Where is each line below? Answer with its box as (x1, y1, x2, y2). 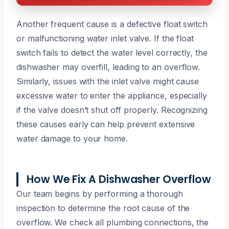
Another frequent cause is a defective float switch (16, 18, 208, 29)
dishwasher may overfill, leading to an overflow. (16, 61, 200, 72)
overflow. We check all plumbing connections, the (16, 217, 209, 227)
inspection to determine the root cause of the (16, 202, 190, 213)
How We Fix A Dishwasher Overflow (27, 171, 211, 187)
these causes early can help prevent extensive (16, 119, 195, 129)
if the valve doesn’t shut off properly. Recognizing (16, 104, 208, 115)
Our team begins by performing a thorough (16, 188, 183, 199)
